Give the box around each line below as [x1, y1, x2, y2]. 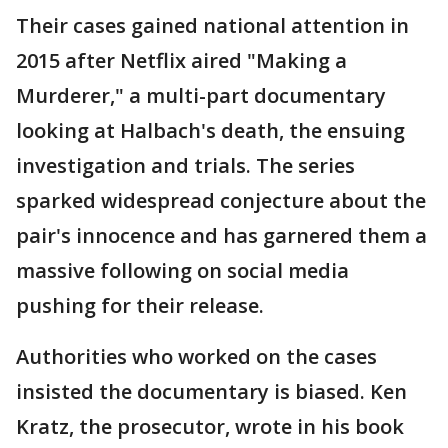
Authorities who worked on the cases [16, 343, 377, 371]
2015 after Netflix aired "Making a [16, 47, 347, 75]
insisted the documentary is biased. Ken [16, 378, 407, 406]
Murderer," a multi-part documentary [16, 82, 386, 110]
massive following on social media [16, 257, 349, 285]
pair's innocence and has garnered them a [16, 222, 427, 250]
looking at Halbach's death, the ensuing [16, 117, 405, 145]
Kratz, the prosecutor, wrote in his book [16, 413, 404, 441]
